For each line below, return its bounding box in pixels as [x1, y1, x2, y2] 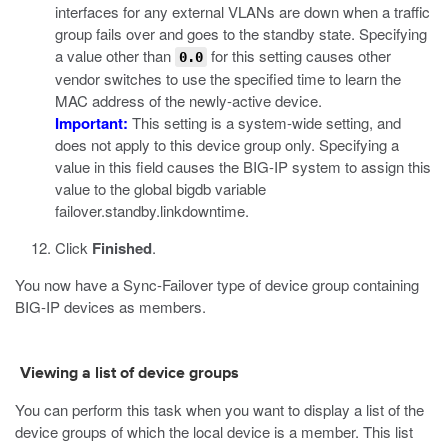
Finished [92, 237, 152, 259]
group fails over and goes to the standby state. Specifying [55, 23, 427, 44]
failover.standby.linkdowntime [55, 200, 245, 221]
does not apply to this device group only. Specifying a [55, 134, 399, 155]
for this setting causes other [207, 45, 391, 66]
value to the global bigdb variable [55, 178, 266, 199]
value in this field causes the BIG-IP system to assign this [55, 156, 431, 177]
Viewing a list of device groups [20, 366, 239, 382]
